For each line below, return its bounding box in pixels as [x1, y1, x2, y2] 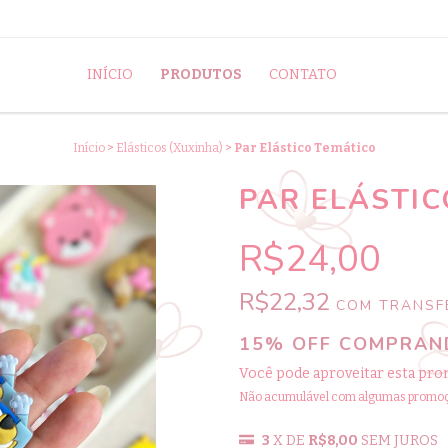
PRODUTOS [159, 66, 242, 84]
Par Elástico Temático [233, 141, 376, 156]
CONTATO [268, 66, 337, 84]
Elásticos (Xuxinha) [115, 141, 223, 156]
